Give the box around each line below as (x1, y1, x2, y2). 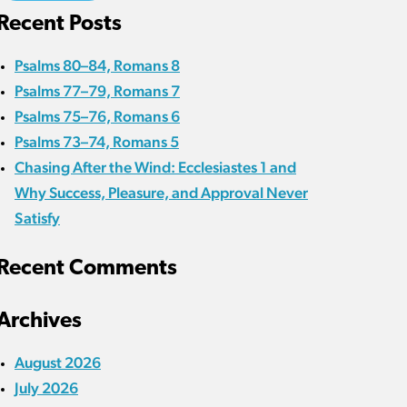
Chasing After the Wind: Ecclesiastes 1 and (15, 158, 296, 177)
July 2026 (15, 379, 78, 398)
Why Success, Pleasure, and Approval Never (15, 184, 308, 203)
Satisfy (15, 209, 60, 228)
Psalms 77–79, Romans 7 (15, 82, 180, 101)
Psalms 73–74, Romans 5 (15, 133, 179, 152)
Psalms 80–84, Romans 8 (15, 56, 180, 75)
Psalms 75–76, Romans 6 (15, 107, 180, 126)
